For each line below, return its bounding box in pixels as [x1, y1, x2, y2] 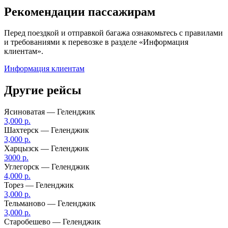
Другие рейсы [4, 83, 81, 97]
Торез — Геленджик [4, 181, 74, 190]
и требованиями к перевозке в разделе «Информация [4, 38, 188, 47]
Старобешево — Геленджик [4, 217, 101, 226]
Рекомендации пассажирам [4, 5, 155, 18]
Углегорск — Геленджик [4, 162, 90, 172]
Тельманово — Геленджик [4, 199, 96, 208]
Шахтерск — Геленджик [4, 126, 89, 135]
